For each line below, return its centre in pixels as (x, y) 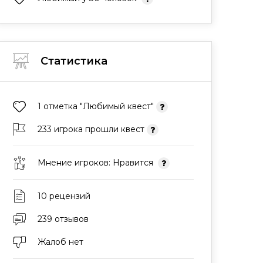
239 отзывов (63, 219)
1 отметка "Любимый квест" (97, 106)
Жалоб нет (60, 242)
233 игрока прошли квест (92, 129)
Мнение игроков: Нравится (98, 163)
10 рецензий (64, 196)
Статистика (74, 61)
